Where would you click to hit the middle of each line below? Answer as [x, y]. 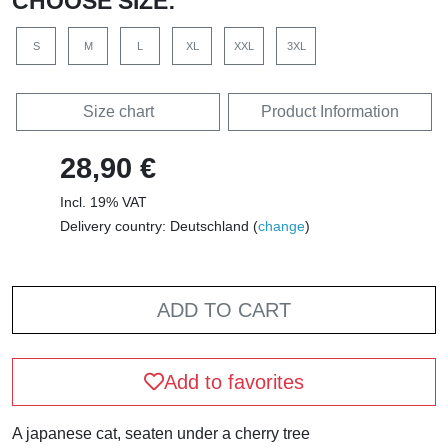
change [281, 226]
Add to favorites [234, 382]
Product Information [330, 112]
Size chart [118, 112]
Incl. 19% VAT [103, 202]
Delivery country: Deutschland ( [159, 226]
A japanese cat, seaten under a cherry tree [161, 434]
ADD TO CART [224, 310]
